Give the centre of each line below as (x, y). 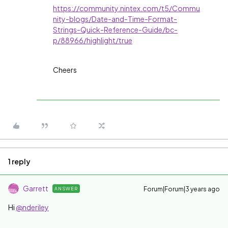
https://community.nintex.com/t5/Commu (126, 8)
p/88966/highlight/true (93, 40)
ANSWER (66, 189)
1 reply (19, 161)
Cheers (65, 70)
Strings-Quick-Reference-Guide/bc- (115, 30)
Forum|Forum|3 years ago (182, 189)
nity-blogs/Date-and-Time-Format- (115, 19)
